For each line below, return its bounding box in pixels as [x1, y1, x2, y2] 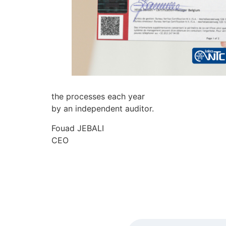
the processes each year [51, 91, 145, 102]
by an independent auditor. [51, 103, 154, 114]
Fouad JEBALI [51, 123, 104, 133]
